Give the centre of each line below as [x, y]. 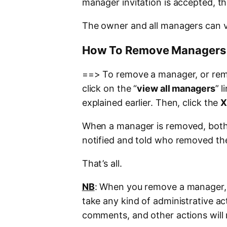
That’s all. [102, 164]
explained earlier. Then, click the [151, 103]
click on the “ [109, 89]
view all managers [176, 89]
